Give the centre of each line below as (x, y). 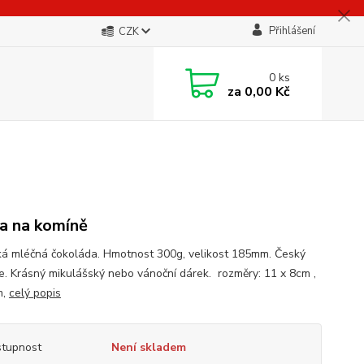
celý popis (35, 293)
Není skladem (148, 347)
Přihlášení (292, 31)
